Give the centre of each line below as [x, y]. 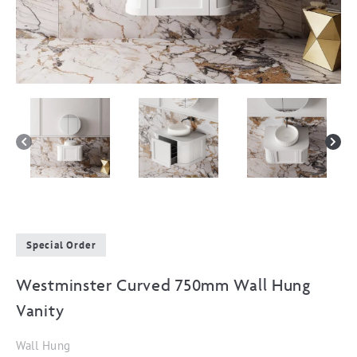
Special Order [61, 245]
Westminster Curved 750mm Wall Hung [163, 285]
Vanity [40, 310]
